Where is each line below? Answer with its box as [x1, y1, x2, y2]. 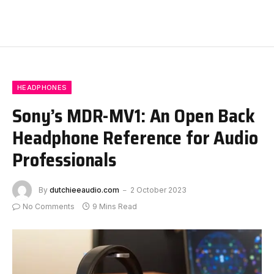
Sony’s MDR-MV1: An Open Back [12, 101, 255, 131]
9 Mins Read [92, 202, 137, 212]
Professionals [12, 145, 117, 175]
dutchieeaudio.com [50, 185, 119, 194]
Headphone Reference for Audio [12, 123, 258, 153]
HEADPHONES [17, 83, 67, 92]
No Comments [23, 202, 75, 212]
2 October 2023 [130, 185, 187, 194]
